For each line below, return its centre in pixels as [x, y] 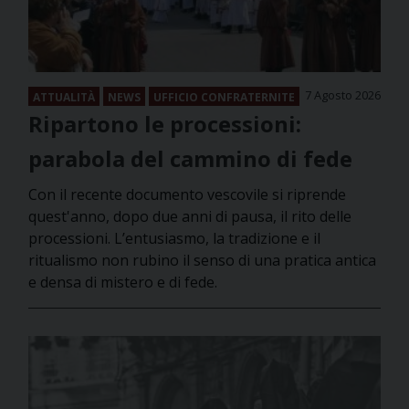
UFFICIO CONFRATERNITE [224, 98]
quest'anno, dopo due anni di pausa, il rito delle [190, 217]
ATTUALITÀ [64, 98]
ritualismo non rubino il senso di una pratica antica [202, 261]
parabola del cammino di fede [190, 159]
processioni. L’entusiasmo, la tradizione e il [174, 239]
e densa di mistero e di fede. [123, 283]
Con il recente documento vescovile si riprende [187, 195]
